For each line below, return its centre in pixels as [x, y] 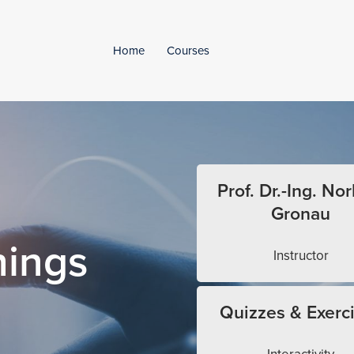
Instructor [301, 256]
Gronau [301, 215]
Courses [188, 50]
